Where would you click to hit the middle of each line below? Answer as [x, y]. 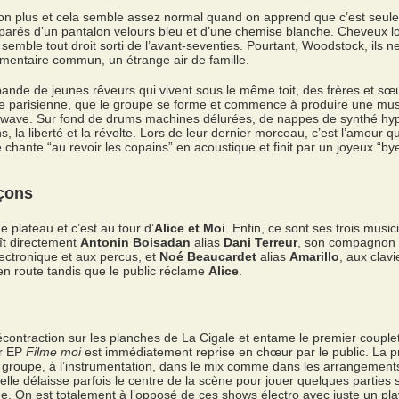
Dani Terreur [261, 242]
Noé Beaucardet [208, 256]
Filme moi [53, 352]
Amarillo [314, 256]
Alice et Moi [190, 228]
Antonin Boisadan [135, 242]
